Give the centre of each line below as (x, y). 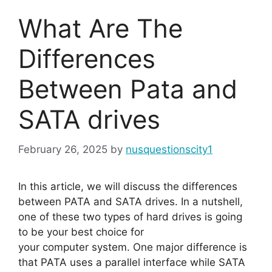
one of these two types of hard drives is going (130, 216)
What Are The (100, 29)
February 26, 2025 (63, 149)
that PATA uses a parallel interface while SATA (132, 262)
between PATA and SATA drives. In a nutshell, (131, 201)
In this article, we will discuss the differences (128, 186)
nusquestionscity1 (169, 149)
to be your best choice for (81, 232)
